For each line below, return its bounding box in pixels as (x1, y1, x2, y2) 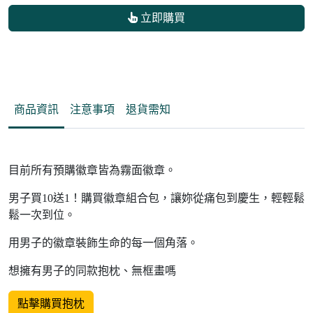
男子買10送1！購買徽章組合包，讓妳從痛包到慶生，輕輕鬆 (8, 192, 305, 205)
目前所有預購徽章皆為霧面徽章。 (8, 164, 176, 177)
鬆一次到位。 (8, 209, 75, 221)
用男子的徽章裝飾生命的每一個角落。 (8, 237, 198, 249)
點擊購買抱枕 (17, 298, 85, 310)
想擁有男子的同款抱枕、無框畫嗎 (8, 265, 176, 277)
